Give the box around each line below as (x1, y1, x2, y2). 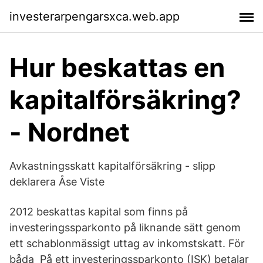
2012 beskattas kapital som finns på (9, 205, 188, 218)
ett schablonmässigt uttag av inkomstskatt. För (9, 237, 245, 249)
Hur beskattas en (9, 52, 225, 83)
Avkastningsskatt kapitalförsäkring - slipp (9, 160, 215, 172)
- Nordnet (9, 116, 130, 148)
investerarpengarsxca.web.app (9, 9, 180, 23)
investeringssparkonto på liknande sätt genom (9, 221, 241, 234)
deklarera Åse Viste (9, 176, 104, 188)
